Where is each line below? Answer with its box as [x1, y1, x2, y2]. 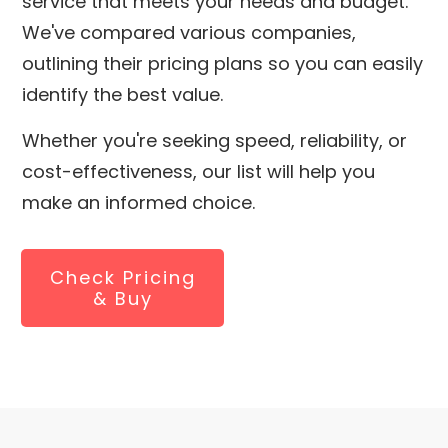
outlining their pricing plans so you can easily [22, 50, 423, 76]
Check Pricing [49, 264, 196, 290]
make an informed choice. [22, 189, 255, 215]
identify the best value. [22, 81, 223, 107]
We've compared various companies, [22, 19, 356, 45]
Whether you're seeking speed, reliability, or [22, 127, 407, 153]
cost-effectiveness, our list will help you [22, 158, 375, 184]
